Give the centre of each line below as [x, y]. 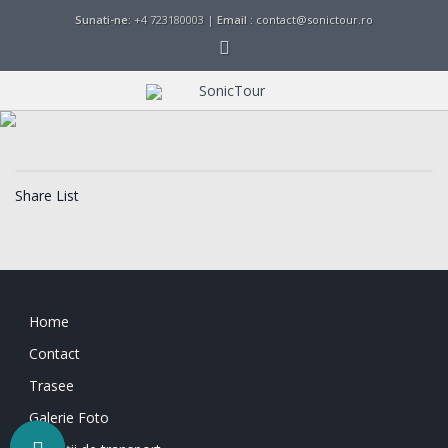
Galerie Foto [69, 418]
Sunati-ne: [103, 19]
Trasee [51, 386]
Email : [236, 19]
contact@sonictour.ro [314, 19]
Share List [47, 196]
